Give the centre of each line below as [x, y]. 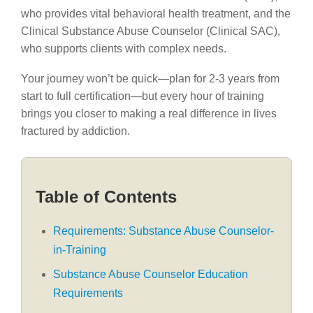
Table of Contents [106, 197]
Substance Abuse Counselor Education [151, 274]
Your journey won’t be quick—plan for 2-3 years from [150, 79]
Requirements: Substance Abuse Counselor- [163, 231]
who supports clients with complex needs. [124, 49]
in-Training [80, 250]
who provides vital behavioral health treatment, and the [156, 14]
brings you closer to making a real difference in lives [149, 114]
